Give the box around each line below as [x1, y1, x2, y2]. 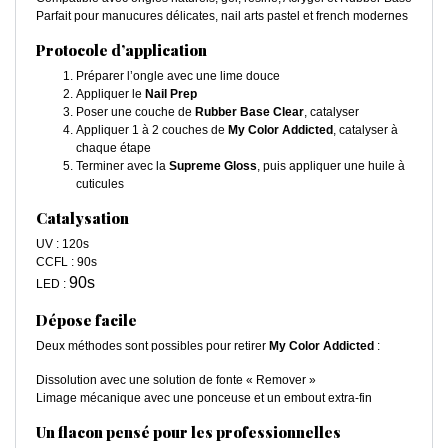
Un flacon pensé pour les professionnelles [36, 422, 341, 443]
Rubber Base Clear [195, 105, 304, 120]
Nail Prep [145, 87, 197, 102]
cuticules [76, 177, 124, 192]
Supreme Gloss [169, 159, 257, 174]
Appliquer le [76, 87, 145, 102]
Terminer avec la [76, 159, 169, 174]
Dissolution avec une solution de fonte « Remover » [36, 373, 316, 388]
